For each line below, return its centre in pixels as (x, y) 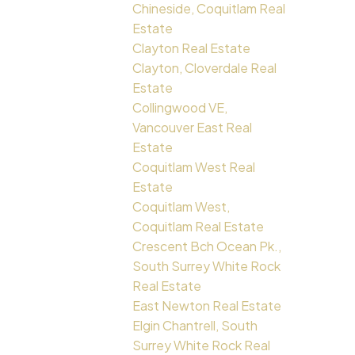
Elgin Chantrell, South (195, 326)
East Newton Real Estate (207, 306)
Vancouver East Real (193, 128)
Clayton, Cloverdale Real (205, 68)
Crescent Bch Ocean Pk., (207, 246)
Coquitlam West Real (194, 167)
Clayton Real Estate (192, 48)
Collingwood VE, (180, 108)
